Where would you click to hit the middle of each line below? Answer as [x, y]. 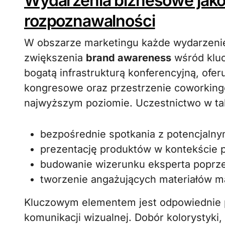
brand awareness [129, 58]
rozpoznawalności [90, 21]
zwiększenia [55, 58]
